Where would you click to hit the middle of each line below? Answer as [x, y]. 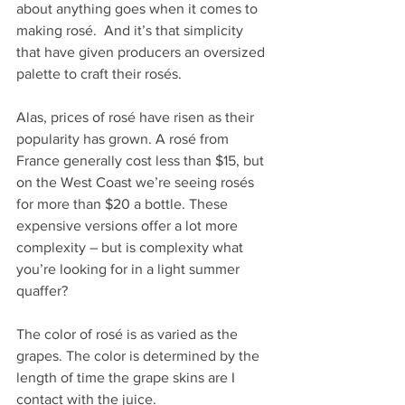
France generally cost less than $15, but [142, 160]
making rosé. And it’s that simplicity [132, 30]
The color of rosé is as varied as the [129, 334]
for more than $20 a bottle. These [124, 203]
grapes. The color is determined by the [140, 355]
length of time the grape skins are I [127, 377]
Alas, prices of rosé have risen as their [137, 117]
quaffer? [42, 290]
